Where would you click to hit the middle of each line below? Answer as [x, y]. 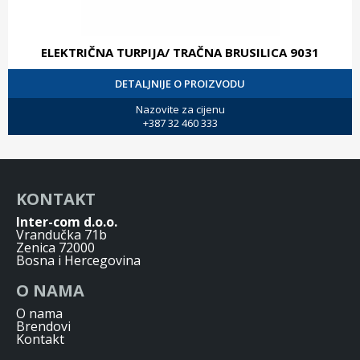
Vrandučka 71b [61, 234]
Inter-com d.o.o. [67, 221]
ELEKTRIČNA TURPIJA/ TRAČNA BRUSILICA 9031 [180, 52]
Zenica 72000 [55, 247]
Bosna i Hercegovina [78, 260]
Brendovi [43, 326]
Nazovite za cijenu [180, 109]
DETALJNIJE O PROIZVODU [180, 83]
